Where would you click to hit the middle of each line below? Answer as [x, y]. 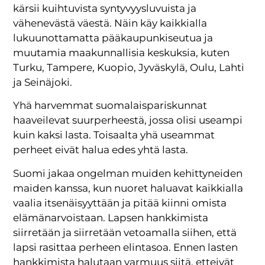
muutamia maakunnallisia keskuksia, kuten [122, 53]
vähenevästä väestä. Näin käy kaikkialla [110, 23]
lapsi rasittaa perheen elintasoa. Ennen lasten [126, 247]
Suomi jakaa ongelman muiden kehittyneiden [128, 173]
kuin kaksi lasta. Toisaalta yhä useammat [114, 135]
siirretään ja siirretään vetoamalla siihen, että [125, 232]
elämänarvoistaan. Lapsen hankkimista [111, 217]
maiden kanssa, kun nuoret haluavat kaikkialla [128, 188]
